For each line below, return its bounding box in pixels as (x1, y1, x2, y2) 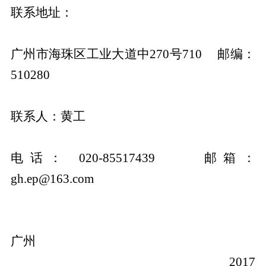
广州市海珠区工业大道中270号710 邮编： (10, 47, 256, 61)
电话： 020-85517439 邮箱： (10, 151, 256, 164)
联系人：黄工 (10, 109, 112, 123)
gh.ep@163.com (10, 172, 94, 185)
